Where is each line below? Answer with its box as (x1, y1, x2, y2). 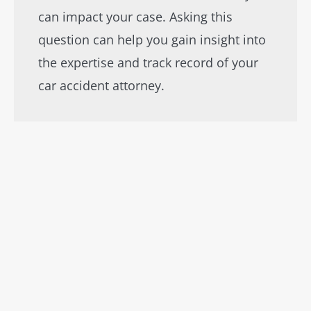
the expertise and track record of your (38, 54, 258, 71)
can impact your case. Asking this (38, 8, 233, 25)
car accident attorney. (38, 77, 165, 94)
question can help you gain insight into (38, 31, 266, 48)
